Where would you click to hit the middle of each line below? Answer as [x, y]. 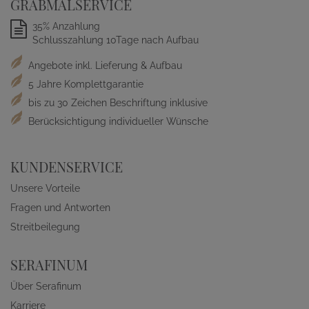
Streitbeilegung [45, 227]
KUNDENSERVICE [67, 167]
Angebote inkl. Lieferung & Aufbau [104, 66]
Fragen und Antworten [60, 208]
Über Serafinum [46, 287]
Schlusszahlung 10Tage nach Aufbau [116, 40]
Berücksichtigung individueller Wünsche [117, 122]
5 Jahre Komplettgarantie [84, 84]
